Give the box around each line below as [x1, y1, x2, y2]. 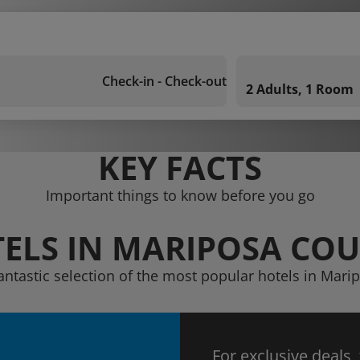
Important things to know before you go [45, 186, 315, 205]
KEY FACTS [98, 145, 262, 190]
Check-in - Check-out [102, 72, 227, 90]
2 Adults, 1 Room [246, 80, 354, 98]
